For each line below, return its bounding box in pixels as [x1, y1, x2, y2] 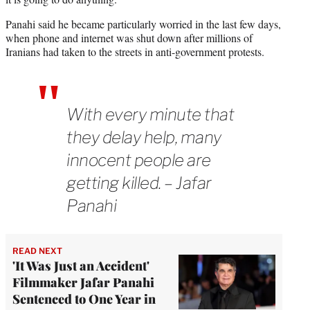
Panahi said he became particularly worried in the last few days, [6, 16, 281, 31]
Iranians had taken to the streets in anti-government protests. [6, 44, 264, 59]
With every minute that [66, 104, 234, 125]
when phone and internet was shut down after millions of [6, 30, 253, 45]
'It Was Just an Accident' [12, 257, 149, 274]
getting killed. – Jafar [66, 172, 212, 193]
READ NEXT [12, 245, 62, 256]
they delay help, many [66, 127, 221, 147]
